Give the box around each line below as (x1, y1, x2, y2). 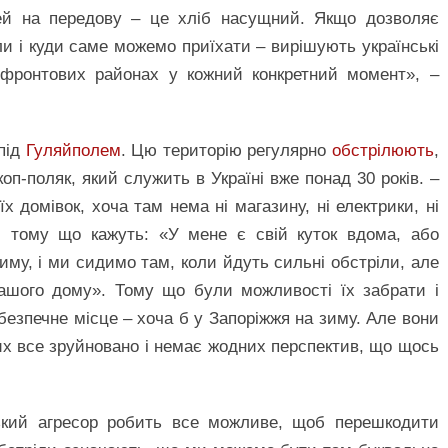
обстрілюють (331, 141, 434, 160)
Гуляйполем (25, 141, 121, 160)
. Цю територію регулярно (120, 141, 332, 160)
